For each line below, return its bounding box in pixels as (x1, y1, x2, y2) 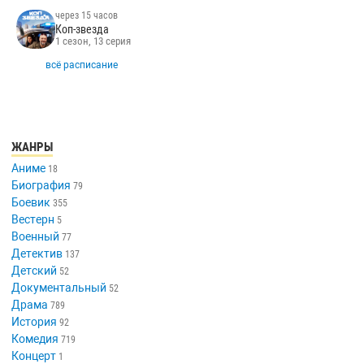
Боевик (11, 195, 51, 209)
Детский (11, 263, 58, 277)
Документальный (11, 280, 107, 294)
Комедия (11, 331, 59, 345)
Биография (11, 178, 71, 192)
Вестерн (11, 212, 55, 226)
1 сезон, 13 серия (55, 35, 132, 48)
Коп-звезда (55, 23, 110, 37)
